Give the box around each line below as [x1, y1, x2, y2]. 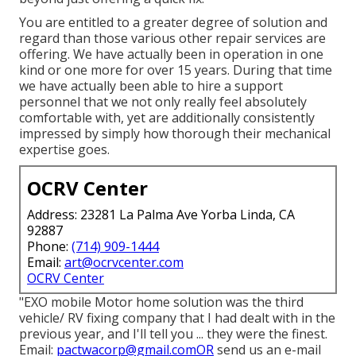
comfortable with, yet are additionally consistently [19, 109, 315, 127]
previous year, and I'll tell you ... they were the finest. [19, 325, 327, 343]
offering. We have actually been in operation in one [19, 45, 323, 64]
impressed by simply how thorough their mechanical [19, 125, 331, 143]
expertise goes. [19, 141, 110, 159]
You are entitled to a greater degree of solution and [19, 14, 327, 32]
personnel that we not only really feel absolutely [19, 93, 307, 111]
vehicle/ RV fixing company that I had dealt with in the [19, 309, 335, 327]
